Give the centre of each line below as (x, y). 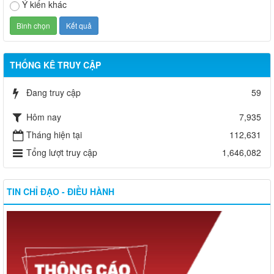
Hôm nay (44, 117)
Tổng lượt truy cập (62, 152)
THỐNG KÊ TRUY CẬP (55, 65)
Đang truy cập (54, 92)
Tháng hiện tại (54, 134)
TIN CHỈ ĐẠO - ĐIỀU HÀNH (61, 191)
